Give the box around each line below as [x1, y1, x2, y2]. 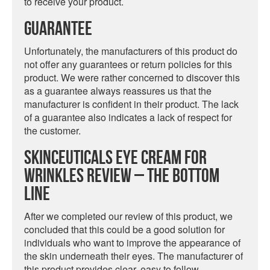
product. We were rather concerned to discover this [24, 71, 240, 84]
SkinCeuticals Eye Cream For [24, 147, 207, 169]
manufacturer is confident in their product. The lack [24, 97, 239, 111]
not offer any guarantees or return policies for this [24, 57, 232, 71]
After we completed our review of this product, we [24, 209, 233, 223]
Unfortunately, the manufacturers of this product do [24, 44, 237, 58]
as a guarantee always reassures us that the [24, 84, 212, 98]
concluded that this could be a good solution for [24, 222, 225, 236]
